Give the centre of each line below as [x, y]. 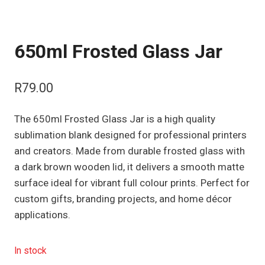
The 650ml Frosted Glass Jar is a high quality [115, 119]
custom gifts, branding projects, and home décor [123, 198]
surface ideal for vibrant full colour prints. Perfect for [132, 182]
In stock [30, 250]
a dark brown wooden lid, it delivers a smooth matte [129, 167]
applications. [42, 214]
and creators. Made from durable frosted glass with [130, 151]
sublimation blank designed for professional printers [130, 135]
